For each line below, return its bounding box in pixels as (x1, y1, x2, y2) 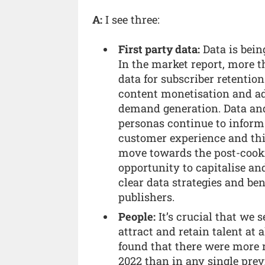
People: (118, 209, 156, 224)
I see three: (102, 12, 160, 27)
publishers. (118, 190, 175, 205)
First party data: (118, 42, 201, 57)
